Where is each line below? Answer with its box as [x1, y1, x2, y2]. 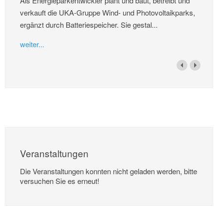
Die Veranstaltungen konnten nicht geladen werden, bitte [20, 165, 197, 176]
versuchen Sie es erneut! [20, 175, 99, 186]
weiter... [20, 38, 44, 49]
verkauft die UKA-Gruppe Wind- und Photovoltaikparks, [20, 7, 195, 18]
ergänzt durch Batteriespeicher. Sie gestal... [20, 19, 158, 30]
